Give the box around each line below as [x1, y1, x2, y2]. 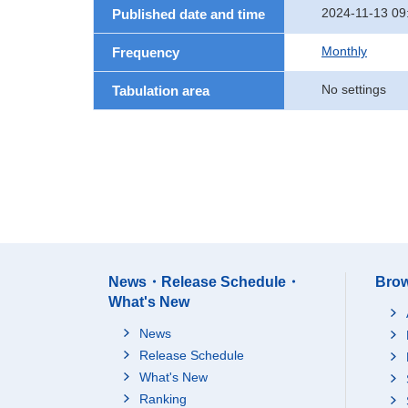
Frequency [112, 45, 179, 60]
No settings [321, 82, 386, 97]
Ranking [139, 392, 187, 406]
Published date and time [112, 6, 265, 22]
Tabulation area [112, 83, 209, 98]
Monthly [321, 44, 367, 58]
